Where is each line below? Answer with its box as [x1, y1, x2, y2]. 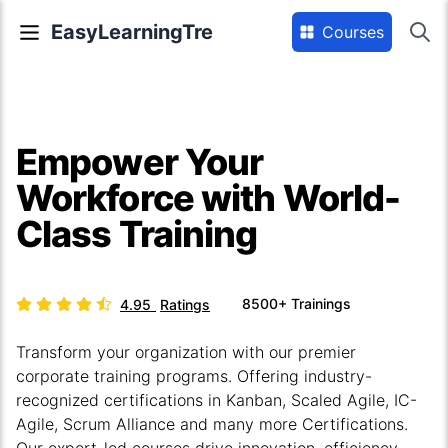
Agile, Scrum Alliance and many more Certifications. [16, 414, 408, 434]
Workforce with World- [16, 176, 401, 220]
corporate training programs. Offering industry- [16, 366, 372, 386]
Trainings [291, 295, 351, 312]
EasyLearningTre [51, 20, 213, 44]
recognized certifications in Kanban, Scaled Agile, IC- [16, 390, 417, 410]
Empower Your [16, 140, 264, 184]
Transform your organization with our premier [16, 342, 356, 362]
